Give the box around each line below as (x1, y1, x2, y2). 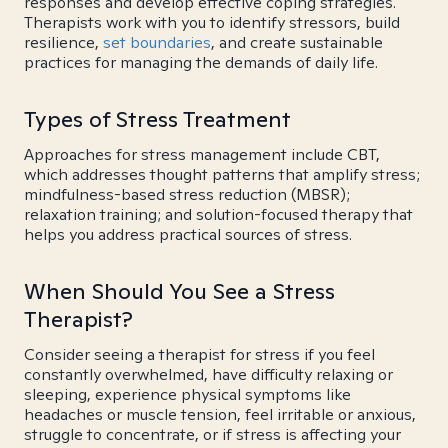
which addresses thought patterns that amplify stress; (24, 164, 420, 185)
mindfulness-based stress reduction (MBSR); (24, 184, 350, 205)
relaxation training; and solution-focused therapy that (24, 204, 413, 225)
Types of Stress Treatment (24, 105, 291, 133)
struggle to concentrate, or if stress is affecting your (24, 424, 401, 445)
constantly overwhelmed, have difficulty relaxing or (24, 364, 393, 385)
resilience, (24, 32, 103, 53)
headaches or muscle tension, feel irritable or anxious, (24, 404, 416, 425)
